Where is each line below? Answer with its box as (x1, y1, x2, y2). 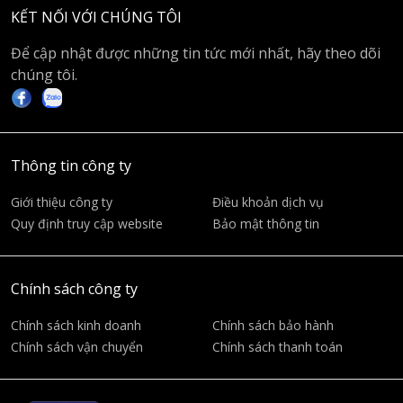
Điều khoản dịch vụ (212, 193, 324, 210)
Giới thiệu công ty (11, 193, 112, 210)
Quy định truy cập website (11, 215, 163, 232)
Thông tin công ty (11, 156, 131, 175)
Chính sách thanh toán (212, 338, 343, 355)
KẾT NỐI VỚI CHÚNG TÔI (11, 7, 182, 27)
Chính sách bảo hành (212, 317, 334, 334)
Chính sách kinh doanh (11, 317, 141, 334)
